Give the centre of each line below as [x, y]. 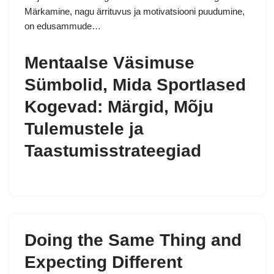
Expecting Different [103, 262]
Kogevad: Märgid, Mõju [119, 106]
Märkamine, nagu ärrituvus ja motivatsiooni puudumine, [135, 11]
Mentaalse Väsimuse [109, 62]
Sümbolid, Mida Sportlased [135, 84]
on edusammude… [64, 26]
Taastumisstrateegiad [113, 150]
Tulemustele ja [84, 128]
